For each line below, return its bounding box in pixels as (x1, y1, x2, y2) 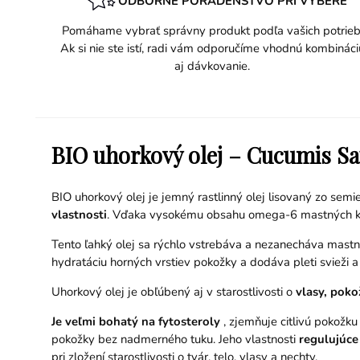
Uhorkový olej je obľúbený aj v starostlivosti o (51, 283, 296, 300)
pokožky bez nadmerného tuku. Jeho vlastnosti (51, 330, 296, 347)
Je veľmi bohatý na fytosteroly (51, 313, 220, 329)
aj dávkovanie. (174, 58, 250, 75)
